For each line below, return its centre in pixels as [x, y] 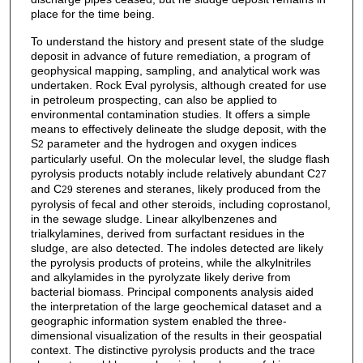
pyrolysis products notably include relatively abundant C [173, 174]
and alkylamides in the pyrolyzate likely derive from [160, 278]
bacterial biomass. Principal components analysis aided [172, 292]
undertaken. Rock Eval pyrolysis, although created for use [178, 85]
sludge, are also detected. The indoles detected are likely [177, 248]
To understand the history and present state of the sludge [177, 42]
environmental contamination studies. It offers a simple [170, 115]
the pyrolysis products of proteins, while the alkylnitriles [171, 263]
